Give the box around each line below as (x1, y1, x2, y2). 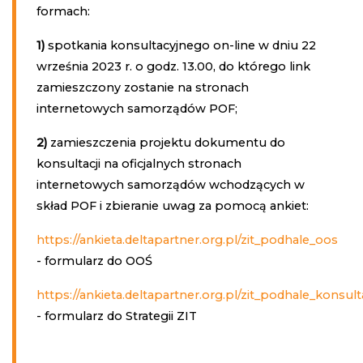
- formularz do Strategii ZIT (36, 308, 197, 323)
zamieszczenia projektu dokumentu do (46, 135, 285, 150)
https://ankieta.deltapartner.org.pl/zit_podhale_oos (36, 232, 338, 247)
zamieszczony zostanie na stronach (36, 79, 249, 95)
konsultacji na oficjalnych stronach (36, 156, 241, 171)
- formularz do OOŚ (36, 253, 152, 268)
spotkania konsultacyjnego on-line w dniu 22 (44, 37, 316, 53)
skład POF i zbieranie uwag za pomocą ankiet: (36, 198, 309, 213)
